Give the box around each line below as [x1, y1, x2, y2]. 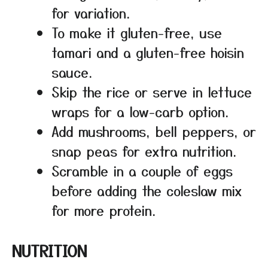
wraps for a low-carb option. [51, 101, 229, 121]
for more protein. [51, 200, 156, 220]
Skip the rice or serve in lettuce [51, 81, 252, 101]
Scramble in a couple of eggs [51, 160, 233, 180]
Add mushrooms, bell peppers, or [51, 121, 256, 141]
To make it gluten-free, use [51, 22, 222, 42]
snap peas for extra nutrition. [51, 141, 236, 160]
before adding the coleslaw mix [51, 180, 242, 200]
